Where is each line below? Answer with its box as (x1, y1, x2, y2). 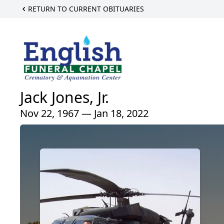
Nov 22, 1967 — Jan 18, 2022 (20, 106, 148, 120)
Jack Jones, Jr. (20, 87, 109, 108)
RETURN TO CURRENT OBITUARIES (28, 4, 144, 13)
